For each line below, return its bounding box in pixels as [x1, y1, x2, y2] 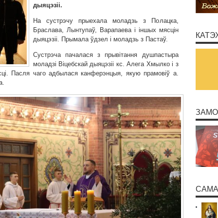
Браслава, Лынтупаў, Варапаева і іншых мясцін [33, 26, 179, 34]
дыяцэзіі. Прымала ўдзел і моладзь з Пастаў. [33, 36, 168, 43]
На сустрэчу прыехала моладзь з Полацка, [33, 17, 179, 24]
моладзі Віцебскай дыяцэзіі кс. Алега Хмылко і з [33, 60, 179, 68]
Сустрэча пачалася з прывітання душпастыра [33, 51, 179, 58]
